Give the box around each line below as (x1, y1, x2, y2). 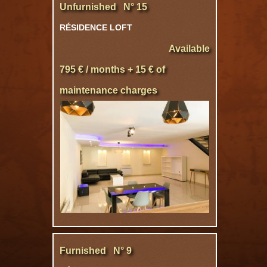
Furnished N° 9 (60, 246, 132, 256)
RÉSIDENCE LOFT (60, 23, 132, 32)
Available (169, 44, 210, 54)
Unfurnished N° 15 (60, 2, 147, 12)
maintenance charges (60, 85, 157, 95)
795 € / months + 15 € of (60, 64, 165, 74)
